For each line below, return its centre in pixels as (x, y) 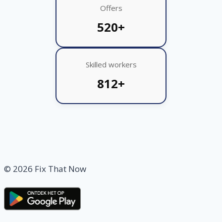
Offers (111, 8)
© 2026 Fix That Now (45, 168)
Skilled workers (111, 64)
